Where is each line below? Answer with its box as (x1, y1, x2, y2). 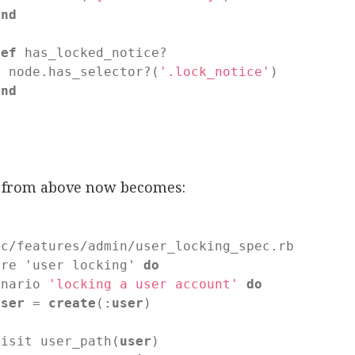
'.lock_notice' (159, 63, 271, 79)
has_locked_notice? (25, 44, 168, 60)
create (48, 295, 97, 311)
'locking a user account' (48, 276, 239, 292)
